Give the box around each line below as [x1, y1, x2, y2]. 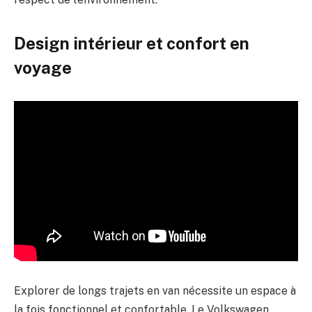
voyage [14, 57, 72, 77]
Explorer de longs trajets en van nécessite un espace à [14, 283, 296, 297]
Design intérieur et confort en [14, 33, 249, 53]
